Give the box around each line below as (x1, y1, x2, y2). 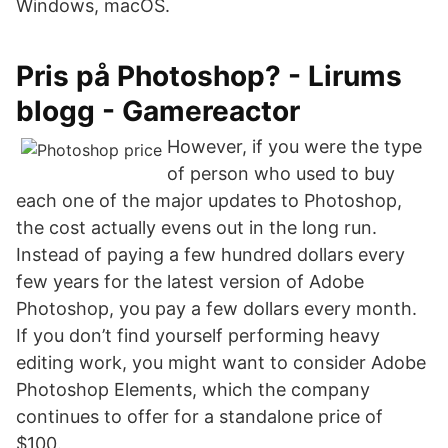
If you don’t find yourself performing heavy (16, 325, 380, 346)
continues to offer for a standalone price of (16, 406, 383, 427)
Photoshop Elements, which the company (16, 379, 370, 400)
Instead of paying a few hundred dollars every (16, 244, 405, 265)
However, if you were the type (167, 136, 422, 157)
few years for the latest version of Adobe (16, 271, 364, 292)
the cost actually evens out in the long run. (16, 217, 377, 238)
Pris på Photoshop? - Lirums (16, 59, 402, 93)
